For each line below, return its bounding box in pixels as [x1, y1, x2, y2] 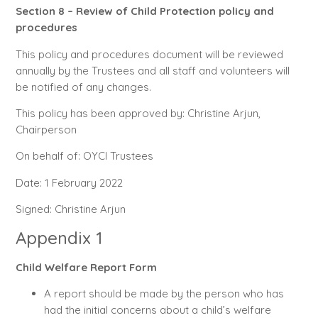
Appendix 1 [15, 226, 102, 248]
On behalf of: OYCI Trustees [15, 149, 153, 163]
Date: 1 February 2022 [15, 175, 180, 190]
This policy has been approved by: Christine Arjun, [15, 106, 261, 121]
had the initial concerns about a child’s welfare [43, 303, 271, 317]
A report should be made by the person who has [43, 287, 284, 300]
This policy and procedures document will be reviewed [15, 47, 283, 61]
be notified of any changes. [15, 79, 151, 94]
